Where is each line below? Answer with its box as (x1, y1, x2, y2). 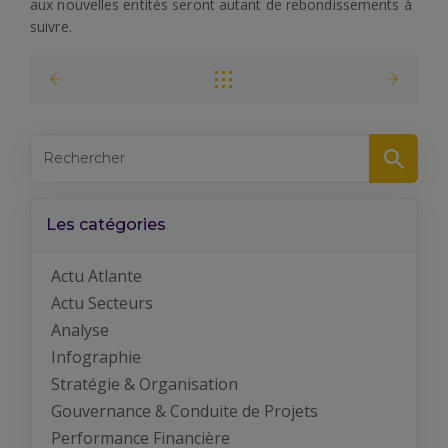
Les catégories (46, 215, 166, 234)
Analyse (51, 318, 109, 341)
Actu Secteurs (51, 291, 153, 314)
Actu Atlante (51, 264, 142, 287)
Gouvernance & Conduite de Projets (51, 399, 318, 422)
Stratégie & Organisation (51, 372, 238, 395)
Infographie (51, 345, 141, 368)
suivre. (30, 17, 72, 36)
